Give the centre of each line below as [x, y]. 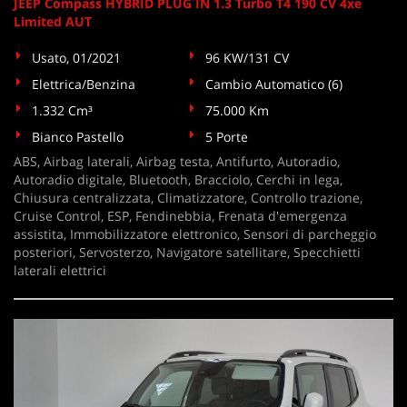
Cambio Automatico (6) [274, 84]
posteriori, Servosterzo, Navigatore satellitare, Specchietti [187, 252]
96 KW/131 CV [248, 58]
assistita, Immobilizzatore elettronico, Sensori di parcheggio [195, 234]
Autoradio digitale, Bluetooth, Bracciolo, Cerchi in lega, [178, 179]
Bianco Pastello [78, 137]
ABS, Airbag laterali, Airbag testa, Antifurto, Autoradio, [177, 161]
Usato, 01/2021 [76, 58]
